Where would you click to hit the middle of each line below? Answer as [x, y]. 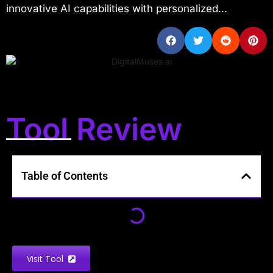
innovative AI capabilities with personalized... [117, 9]
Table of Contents [65, 176]
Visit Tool [47, 258]
